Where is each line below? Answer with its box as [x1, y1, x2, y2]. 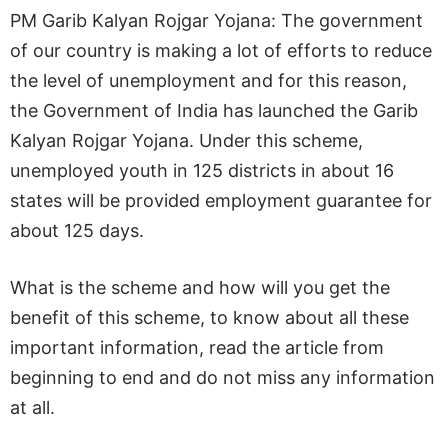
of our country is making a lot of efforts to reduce [10, 39, 432, 61]
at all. [10, 396, 55, 418]
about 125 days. [10, 219, 144, 241]
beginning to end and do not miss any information [10, 366, 435, 388]
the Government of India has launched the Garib [10, 99, 418, 121]
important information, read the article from [10, 336, 384, 358]
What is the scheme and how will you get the [10, 276, 390, 298]
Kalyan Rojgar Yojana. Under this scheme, [10, 129, 363, 151]
